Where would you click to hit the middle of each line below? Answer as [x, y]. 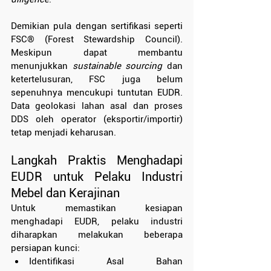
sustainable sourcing [117, 66]
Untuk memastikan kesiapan [97, 208]
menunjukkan [42, 66]
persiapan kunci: [45, 248]
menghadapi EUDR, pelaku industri [97, 222]
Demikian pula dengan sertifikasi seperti [97, 26]
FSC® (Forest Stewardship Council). [97, 40]
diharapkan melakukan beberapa [97, 235]
